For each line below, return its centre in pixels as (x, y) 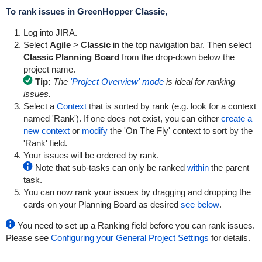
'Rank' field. (45, 143)
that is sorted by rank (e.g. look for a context (171, 106)
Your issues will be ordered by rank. (91, 155)
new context (46, 131)
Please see (28, 238)
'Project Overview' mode (117, 82)
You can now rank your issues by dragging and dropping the (137, 192)
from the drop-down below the (177, 57)
